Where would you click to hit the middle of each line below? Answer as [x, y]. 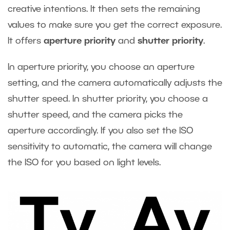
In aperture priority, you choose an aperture [101, 68]
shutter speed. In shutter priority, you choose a [108, 99]
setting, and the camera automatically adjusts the [115, 83]
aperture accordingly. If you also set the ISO [100, 131]
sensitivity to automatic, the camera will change [110, 147]
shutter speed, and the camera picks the [95, 115]
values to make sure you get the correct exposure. [115, 25]
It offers [26, 41]
